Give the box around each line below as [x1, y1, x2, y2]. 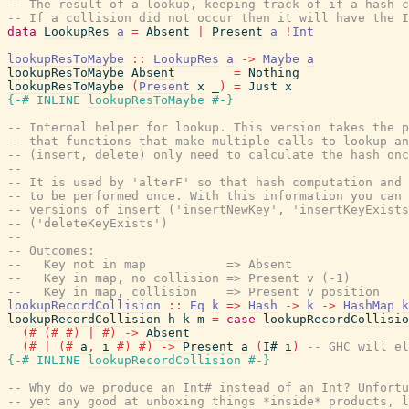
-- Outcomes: [7, 244, 95, 257]
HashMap [343, 299, 394, 312]
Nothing [248, 66, 299, 79]
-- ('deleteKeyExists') [7, 216, 168, 230]
